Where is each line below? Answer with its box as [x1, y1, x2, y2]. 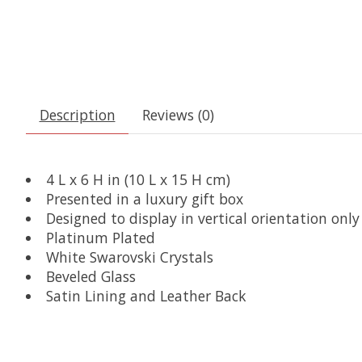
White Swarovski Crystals [45, 246, 213, 267]
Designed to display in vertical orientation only [45, 208, 360, 228]
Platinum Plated [45, 227, 155, 247]
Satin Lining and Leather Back [45, 285, 246, 305]
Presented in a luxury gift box [45, 188, 243, 208]
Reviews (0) [141, 104, 214, 124]
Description [39, 104, 116, 124]
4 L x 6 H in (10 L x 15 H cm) [45, 169, 230, 189]
